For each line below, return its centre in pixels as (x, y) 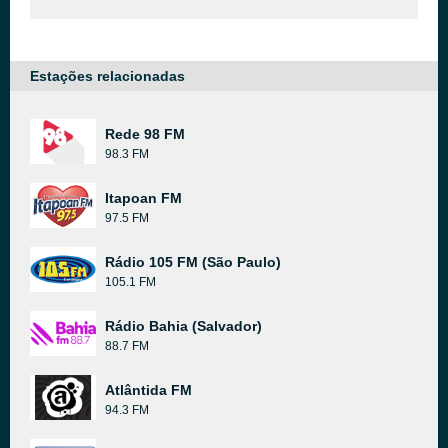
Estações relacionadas (107, 76)
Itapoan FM (143, 198)
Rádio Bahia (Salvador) (183, 326)
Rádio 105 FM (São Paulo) (193, 262)
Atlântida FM (148, 390)
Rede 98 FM (145, 134)
